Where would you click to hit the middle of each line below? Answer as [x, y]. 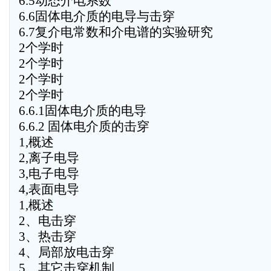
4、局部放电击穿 [67, 252]
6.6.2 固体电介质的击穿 [84, 126]
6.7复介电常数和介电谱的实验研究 [116, 32]
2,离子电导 [49, 158]
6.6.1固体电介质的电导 [83, 111]
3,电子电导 [49, 174]
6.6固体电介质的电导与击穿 [97, 16]
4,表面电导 [49, 189]
